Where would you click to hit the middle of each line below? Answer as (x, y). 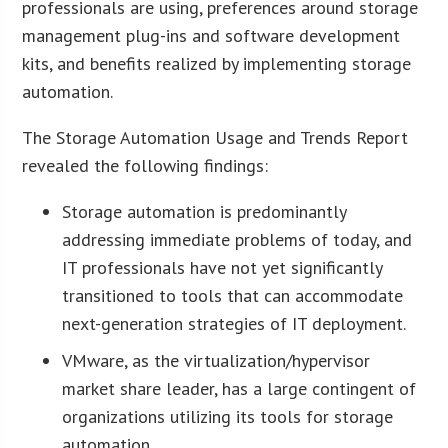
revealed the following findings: (145, 165)
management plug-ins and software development (211, 35)
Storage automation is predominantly (204, 211)
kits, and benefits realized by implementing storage (217, 63)
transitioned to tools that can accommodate (233, 295)
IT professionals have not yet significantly (222, 267)
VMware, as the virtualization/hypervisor (216, 360)
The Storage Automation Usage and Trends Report (215, 137)
